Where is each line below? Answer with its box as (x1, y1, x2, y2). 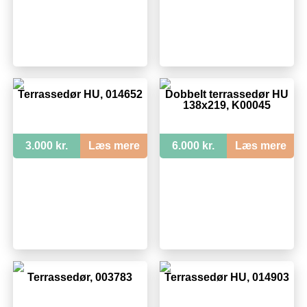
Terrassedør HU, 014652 (17, 88, 143, 100)
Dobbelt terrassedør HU (164, 88, 288, 100)
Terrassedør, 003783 (27, 271, 133, 283)
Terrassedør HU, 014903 (164, 271, 289, 283)
